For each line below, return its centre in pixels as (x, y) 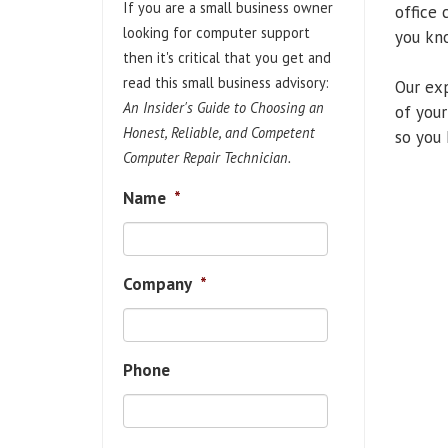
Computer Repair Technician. (207, 157)
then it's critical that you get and (227, 57)
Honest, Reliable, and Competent (219, 132)
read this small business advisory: (226, 82)
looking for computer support (216, 32)
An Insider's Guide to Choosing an (223, 107)
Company (157, 284)
